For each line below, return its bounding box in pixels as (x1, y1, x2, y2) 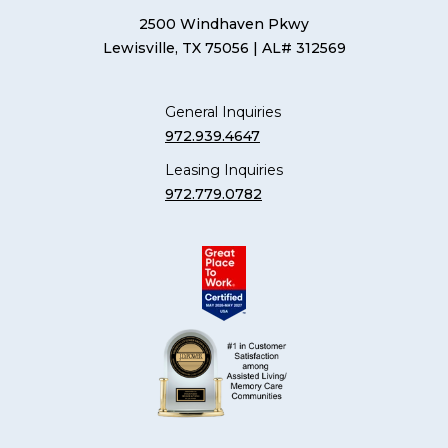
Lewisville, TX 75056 (102, 38, 249, 57)
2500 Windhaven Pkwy (139, 14, 309, 33)
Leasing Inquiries (165, 160, 283, 179)
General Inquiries (165, 102, 281, 121)
